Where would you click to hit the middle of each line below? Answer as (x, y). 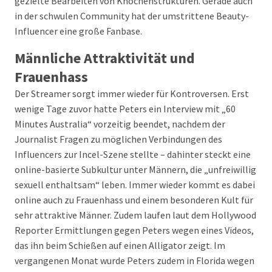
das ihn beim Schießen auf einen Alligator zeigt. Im (120, 245)
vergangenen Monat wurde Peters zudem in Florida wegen (134, 260)
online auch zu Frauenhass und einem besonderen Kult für (134, 200)
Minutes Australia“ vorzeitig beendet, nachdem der (120, 124)
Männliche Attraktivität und (105, 58)
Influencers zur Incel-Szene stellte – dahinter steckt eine (133, 154)
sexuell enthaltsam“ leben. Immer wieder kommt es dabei (135, 185)
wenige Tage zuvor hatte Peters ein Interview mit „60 (125, 109)
